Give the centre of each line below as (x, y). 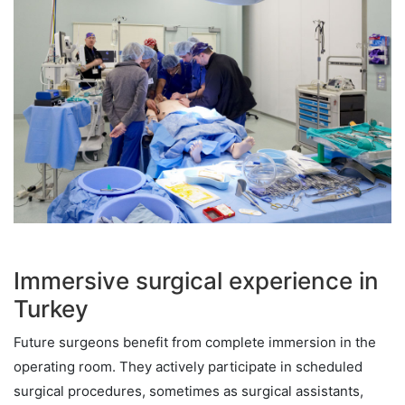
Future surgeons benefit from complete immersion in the (195, 342)
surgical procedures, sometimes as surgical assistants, (188, 391)
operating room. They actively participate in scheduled (188, 366)
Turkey (51, 308)
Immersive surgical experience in (196, 280)
